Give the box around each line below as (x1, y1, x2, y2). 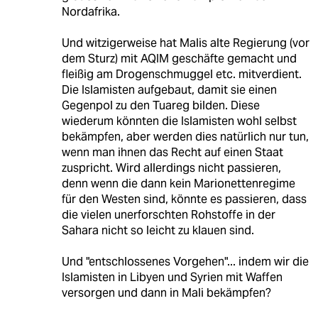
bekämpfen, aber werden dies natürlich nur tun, (61, 128, 309, 144)
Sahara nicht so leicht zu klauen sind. (61, 222, 254, 238)
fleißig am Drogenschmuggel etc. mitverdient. (61, 66, 302, 82)
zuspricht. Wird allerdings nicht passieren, (61, 160, 281, 175)
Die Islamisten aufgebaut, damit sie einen (61, 82, 277, 97)
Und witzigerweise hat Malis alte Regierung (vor (61, 35, 309, 50)
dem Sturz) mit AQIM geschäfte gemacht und (61, 50, 297, 66)
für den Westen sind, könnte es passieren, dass (61, 191, 307, 207)
